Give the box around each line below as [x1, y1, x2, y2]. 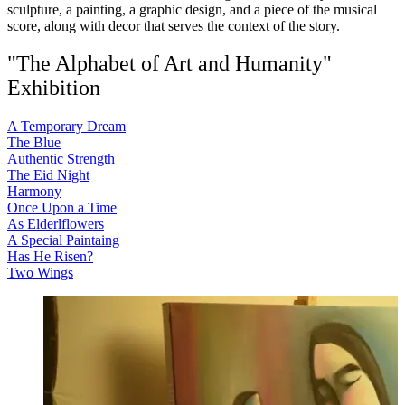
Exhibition [7, 76, 100, 100]
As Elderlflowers [7, 216, 104, 232]
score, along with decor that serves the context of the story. [7, 17, 340, 33]
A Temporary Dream [7, 118, 126, 135]
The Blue [7, 135, 61, 151]
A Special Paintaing [7, 232, 119, 249]
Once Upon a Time [7, 200, 117, 216]
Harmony [7, 184, 61, 200]
